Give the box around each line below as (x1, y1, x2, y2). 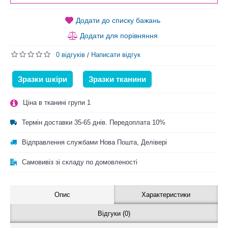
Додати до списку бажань (76, 16, 160, 24)
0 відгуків (56, 50, 85, 59)
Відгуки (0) (98, 209, 130, 217)
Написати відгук (91, 50, 140, 59)
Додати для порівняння (80, 31, 158, 40)
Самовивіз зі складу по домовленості (22, 158, 137, 166)
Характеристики (141, 190, 190, 198)
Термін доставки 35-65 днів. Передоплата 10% (22, 118, 165, 126)
